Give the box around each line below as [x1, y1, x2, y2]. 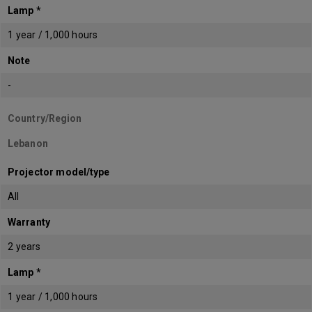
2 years [8, 241, 41, 252]
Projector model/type [8, 166, 110, 178]
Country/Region [8, 113, 82, 124]
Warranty [8, 217, 50, 228]
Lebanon [8, 138, 48, 149]
